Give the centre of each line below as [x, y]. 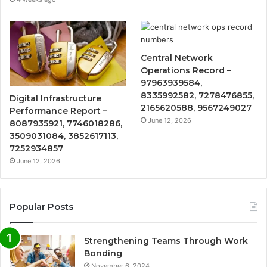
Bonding [103, 253]
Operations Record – [186, 70]
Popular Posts [41, 206]
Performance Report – [58, 111]
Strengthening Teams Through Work [166, 240]
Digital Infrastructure [55, 98]
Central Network [177, 58]
